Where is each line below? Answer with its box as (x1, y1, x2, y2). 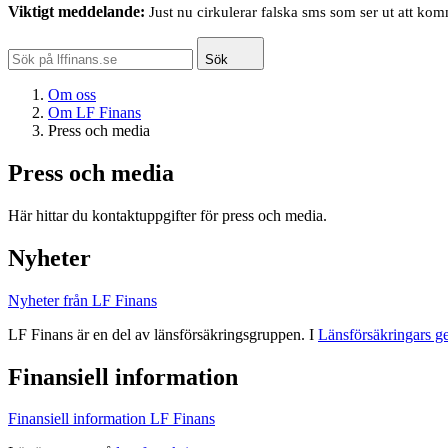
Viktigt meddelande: (8, 3, 145, 20)
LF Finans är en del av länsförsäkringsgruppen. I (8, 325, 318, 343)
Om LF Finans (48, 104, 141, 121)
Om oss (48, 86, 96, 103)
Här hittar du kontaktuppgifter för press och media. (8, 206, 327, 224)
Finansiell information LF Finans (8, 410, 215, 428)
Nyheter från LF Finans (8, 291, 157, 309)
